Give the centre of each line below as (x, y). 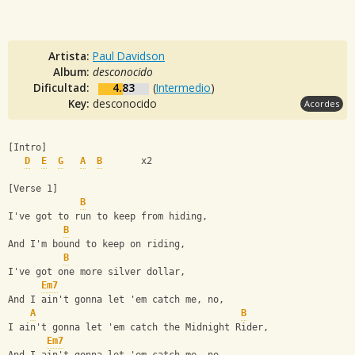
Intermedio (183, 87)
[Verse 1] (33, 189)
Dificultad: (63, 87)
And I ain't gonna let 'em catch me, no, (116, 300)
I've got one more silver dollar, (97, 272)
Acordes (322, 103)
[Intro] (27, 148)
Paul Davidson (129, 55)
